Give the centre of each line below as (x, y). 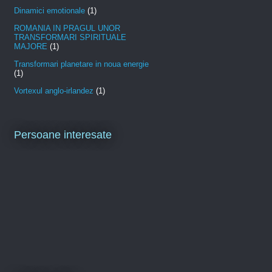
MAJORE (31, 47)
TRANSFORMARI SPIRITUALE (70, 38)
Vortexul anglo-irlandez (54, 91)
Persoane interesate (63, 134)
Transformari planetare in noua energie (81, 64)
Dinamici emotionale (49, 11)
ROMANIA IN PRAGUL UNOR (67, 29)
